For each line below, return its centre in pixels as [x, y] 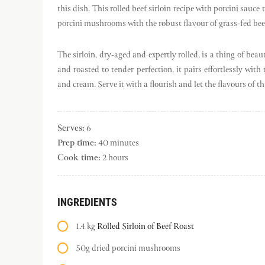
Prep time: [77, 143]
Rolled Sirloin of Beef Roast [146, 226]
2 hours [114, 158]
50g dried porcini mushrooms [128, 248]
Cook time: [79, 158]
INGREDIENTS [87, 202]
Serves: [71, 128]
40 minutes [118, 143]
